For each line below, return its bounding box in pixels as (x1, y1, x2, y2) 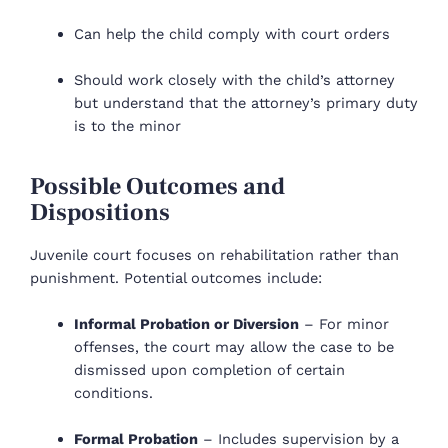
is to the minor (73, 117, 181, 136)
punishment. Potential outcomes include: (30, 268, 322, 287)
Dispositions (30, 197, 170, 229)
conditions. (73, 384, 153, 403)
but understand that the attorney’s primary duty (73, 94, 418, 113)
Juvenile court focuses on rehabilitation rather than (30, 245, 399, 264)
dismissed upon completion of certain (73, 361, 345, 380)
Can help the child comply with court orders (73, 25, 390, 44)
